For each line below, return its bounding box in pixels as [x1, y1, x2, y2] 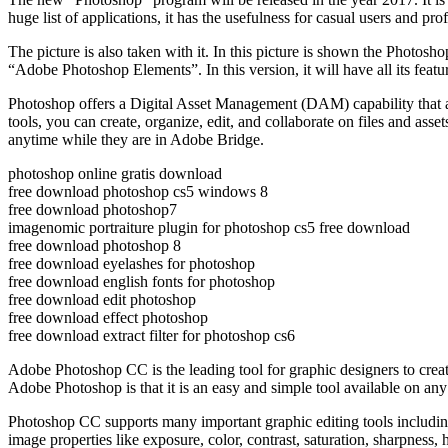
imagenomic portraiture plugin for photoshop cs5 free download [8, 218, 410, 236]
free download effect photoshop [8, 308, 208, 326]
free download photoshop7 [8, 200, 177, 218]
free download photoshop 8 [8, 236, 181, 254]
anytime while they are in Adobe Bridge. [8, 130, 264, 148]
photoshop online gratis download [8, 164, 222, 182]
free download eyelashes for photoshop [8, 254, 255, 272]
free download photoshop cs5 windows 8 [8, 182, 268, 200]
